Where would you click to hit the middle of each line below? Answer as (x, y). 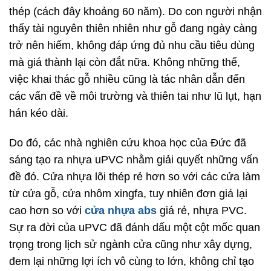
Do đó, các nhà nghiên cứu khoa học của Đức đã (128, 143)
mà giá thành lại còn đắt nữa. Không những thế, (125, 63)
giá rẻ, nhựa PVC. (202, 211)
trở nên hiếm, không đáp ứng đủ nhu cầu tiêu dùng (132, 46)
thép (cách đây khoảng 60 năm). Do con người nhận (135, 12)
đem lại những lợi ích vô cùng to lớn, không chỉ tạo (132, 262)
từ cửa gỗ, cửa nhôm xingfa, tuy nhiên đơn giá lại (128, 194)
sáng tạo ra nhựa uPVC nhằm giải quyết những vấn (134, 160)
